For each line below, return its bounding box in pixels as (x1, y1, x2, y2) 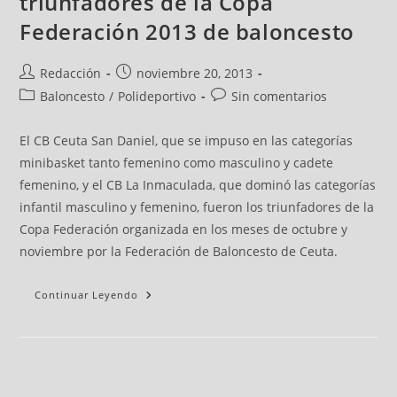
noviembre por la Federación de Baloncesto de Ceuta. (19, 243, 339, 260)
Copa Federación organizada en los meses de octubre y (19, 221, 348, 237)
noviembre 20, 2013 (136, 65, 253, 82)
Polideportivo (118, 88, 197, 105)
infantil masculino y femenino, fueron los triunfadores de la (19, 198, 375, 215)
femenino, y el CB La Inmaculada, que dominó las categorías (19, 176, 377, 193)
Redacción (40, 65, 102, 82)
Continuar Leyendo (35, 288, 139, 301)
